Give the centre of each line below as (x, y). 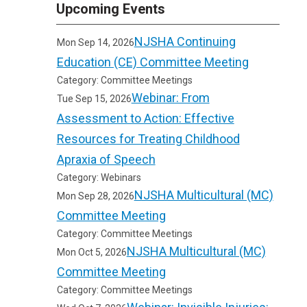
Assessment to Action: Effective (145, 118)
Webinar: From (170, 98)
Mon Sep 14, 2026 (95, 42)
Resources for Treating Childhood (148, 139)
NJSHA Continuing (185, 41)
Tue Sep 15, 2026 (94, 99)
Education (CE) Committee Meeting (152, 62)
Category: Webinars (99, 177)
